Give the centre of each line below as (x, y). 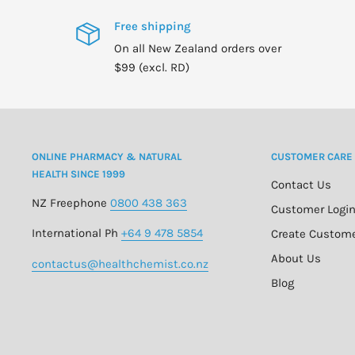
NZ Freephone (69, 202)
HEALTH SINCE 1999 (78, 174)
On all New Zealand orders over (197, 48)
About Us (296, 258)
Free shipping (152, 26)
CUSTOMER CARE (311, 156)
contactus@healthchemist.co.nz (120, 263)
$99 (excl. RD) (151, 67)
